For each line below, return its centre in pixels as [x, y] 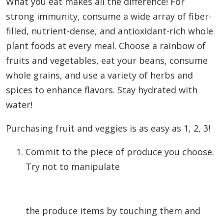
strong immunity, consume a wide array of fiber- [109, 16]
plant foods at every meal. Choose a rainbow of [106, 46]
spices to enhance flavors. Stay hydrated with [102, 90]
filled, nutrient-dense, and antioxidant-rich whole [110, 31]
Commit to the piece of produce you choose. [120, 152]
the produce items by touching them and [113, 211]
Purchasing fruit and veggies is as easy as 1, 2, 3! [108, 128]
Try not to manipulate [73, 167]
